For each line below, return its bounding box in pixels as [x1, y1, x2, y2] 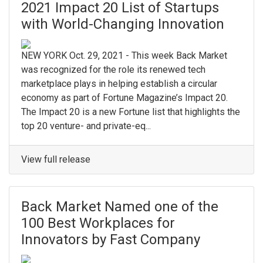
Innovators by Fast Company [21, 231, 200, 248]
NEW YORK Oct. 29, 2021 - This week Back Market [21, 50, 227, 62]
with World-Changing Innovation [21, 16, 224, 33]
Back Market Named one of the [21, 198, 218, 215]
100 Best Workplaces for [21, 215, 175, 232]
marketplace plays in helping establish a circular [21, 78, 217, 90]
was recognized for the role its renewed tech [21, 64, 205, 76]
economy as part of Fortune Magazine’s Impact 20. [21, 92, 228, 104]
